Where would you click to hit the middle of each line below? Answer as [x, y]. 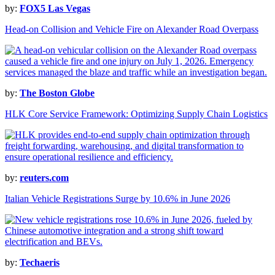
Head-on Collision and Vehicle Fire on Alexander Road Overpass [132, 29]
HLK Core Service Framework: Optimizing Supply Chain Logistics [136, 114]
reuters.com [44, 178]
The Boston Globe [57, 93]
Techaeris [40, 263]
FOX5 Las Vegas [55, 9]
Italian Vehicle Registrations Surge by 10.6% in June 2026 [118, 199]
